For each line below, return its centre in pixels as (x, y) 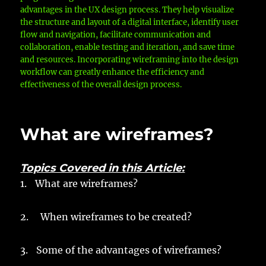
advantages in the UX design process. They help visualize (127, 9)
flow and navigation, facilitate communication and (116, 34)
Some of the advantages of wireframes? (129, 250)
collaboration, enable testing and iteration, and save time (128, 47)
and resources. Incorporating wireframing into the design (130, 59)
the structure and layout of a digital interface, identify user (130, 22)
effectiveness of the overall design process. (101, 84)
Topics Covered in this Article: (103, 168)
